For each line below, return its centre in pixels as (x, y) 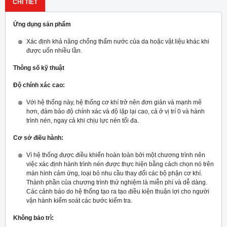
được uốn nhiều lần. (54, 51)
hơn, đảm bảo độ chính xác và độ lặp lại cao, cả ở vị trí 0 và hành (116, 112)
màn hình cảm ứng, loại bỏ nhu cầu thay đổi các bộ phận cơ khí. (114, 174)
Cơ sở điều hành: (38, 138)
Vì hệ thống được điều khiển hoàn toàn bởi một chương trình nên (116, 155)
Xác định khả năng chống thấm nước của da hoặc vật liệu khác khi (118, 42)
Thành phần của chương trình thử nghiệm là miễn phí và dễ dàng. (117, 183)
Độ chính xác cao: (39, 85)
